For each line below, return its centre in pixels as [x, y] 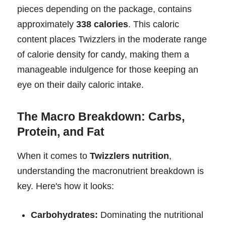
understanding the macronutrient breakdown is [110, 171]
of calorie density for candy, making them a [103, 55]
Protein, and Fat [61, 132]
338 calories [102, 24]
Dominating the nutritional [151, 215]
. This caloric [154, 24]
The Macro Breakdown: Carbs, [101, 117]
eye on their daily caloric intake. [80, 85]
